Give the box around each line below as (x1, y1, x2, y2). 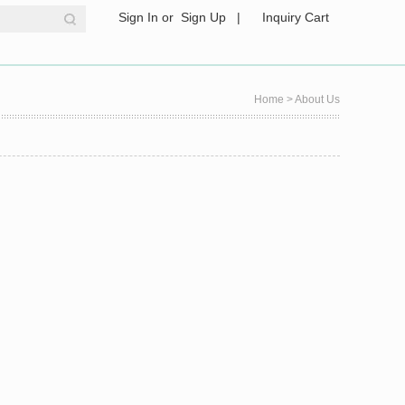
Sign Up (181, 10, 226, 24)
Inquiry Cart (262, 10, 329, 24)
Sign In (118, 10, 158, 24)
